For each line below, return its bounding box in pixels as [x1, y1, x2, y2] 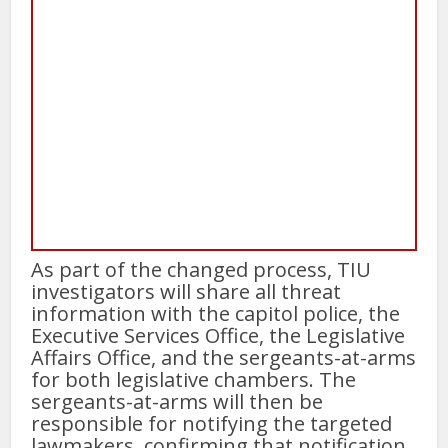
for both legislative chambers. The [31, 366, 357, 394]
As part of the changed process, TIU [31, 256, 372, 284]
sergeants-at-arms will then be [31, 388, 324, 416]
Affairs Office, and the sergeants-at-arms [31, 344, 417, 372]
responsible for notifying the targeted [31, 410, 393, 438]
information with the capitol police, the [31, 300, 401, 328]
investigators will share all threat [31, 278, 342, 306]
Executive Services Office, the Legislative [31, 322, 406, 350]
